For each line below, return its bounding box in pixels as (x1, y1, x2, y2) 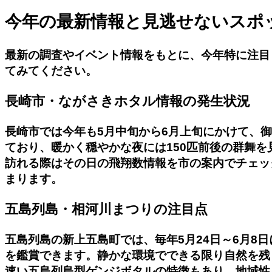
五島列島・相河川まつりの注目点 (5, 201, 208, 217)
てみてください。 (5, 64, 97, 78)
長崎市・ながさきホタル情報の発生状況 (5, 93, 250, 109)
